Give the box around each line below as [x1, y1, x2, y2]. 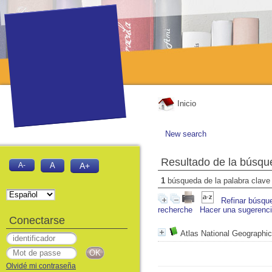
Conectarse [9, 214, 65, 226]
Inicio [175, 99, 196, 109]
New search [165, 129, 206, 138]
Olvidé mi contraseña [6, 262, 76, 270]
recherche [158, 205, 192, 214]
